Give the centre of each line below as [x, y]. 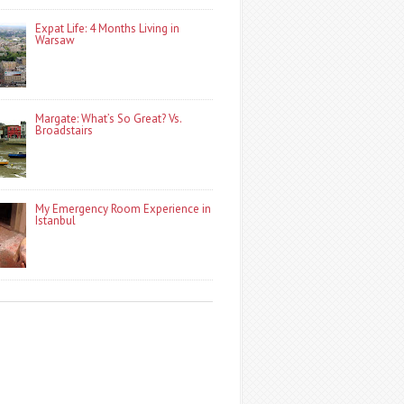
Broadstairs [64, 130]
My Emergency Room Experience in [124, 209]
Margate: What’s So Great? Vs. [109, 119]
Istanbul [56, 220]
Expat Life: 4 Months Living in [108, 28]
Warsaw [55, 40]
